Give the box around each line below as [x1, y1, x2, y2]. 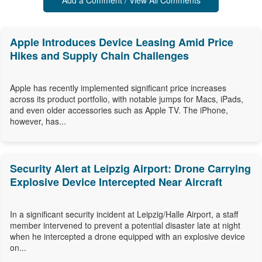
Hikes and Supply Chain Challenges [10, 48, 189, 64]
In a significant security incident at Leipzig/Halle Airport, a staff [10, 208, 238, 220]
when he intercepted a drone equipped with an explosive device [10, 230, 245, 243]
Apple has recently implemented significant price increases [10, 82, 226, 94]
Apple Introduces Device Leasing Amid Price [10, 35, 233, 50]
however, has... [10, 115, 66, 127]
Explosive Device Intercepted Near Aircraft [10, 174, 222, 190]
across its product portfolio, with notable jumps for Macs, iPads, [10, 93, 243, 105]
